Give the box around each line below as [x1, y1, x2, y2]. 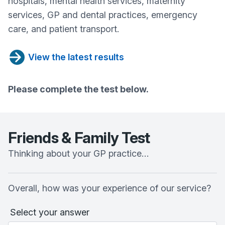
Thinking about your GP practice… [8, 148, 149, 159]
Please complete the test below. [8, 84, 149, 94]
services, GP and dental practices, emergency [8, 10, 197, 20]
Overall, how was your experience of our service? [8, 183, 211, 193]
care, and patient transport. [8, 24, 119, 34]
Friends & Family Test [8, 129, 150, 147]
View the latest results [28, 52, 124, 62]
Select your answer [10, 207, 89, 217]
